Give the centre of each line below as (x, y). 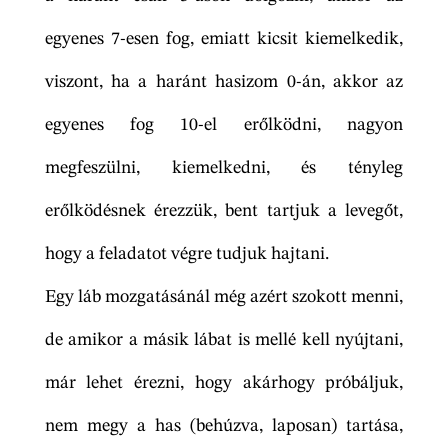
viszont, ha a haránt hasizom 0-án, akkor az (224, 82)
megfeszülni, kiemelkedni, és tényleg (224, 168)
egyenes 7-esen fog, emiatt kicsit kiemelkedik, (224, 39)
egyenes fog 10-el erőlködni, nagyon (224, 125)
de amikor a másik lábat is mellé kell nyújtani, (224, 340)
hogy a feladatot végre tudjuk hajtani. (186, 254)
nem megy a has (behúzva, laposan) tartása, (224, 426)
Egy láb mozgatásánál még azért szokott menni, (224, 297)
